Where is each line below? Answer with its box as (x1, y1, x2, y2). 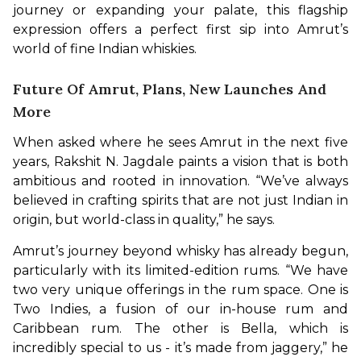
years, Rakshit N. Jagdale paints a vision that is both (13, 153, 348, 169)
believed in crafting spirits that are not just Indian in (13, 192, 348, 208)
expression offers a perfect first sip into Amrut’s (13, 21, 348, 37)
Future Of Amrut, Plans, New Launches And (13, 79, 326, 98)
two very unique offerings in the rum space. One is (13, 281, 348, 297)
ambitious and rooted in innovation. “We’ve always (13, 172, 348, 189)
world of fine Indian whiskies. (13, 40, 197, 56)
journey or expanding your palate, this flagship (13, 2, 348, 18)
